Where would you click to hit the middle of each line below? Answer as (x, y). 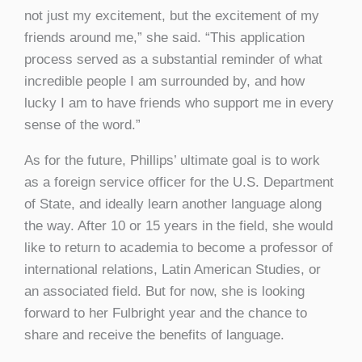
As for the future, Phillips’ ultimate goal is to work (172, 160)
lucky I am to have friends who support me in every (179, 103)
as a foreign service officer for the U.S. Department (179, 182)
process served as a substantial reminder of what (173, 59)
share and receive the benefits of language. (154, 335)
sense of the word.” (82, 124)
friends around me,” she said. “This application (164, 37)
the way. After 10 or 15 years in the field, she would (179, 225)
